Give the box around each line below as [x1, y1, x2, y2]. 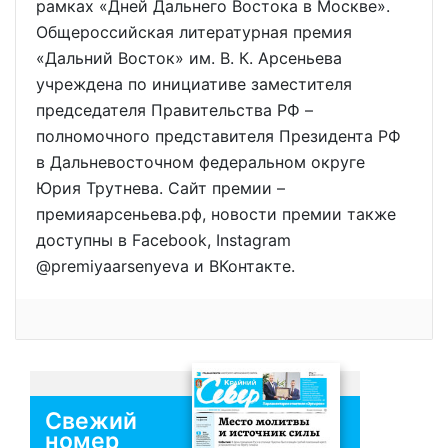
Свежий [45, 407, 137, 436]
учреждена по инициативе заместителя [36, 74, 352, 94]
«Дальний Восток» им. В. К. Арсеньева [36, 48, 342, 68]
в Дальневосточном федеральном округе [36, 152, 365, 172]
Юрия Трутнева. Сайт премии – [36, 178, 285, 198]
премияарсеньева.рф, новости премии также [36, 204, 396, 224]
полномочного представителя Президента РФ [36, 126, 401, 146]
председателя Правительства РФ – [36, 100, 313, 120]
